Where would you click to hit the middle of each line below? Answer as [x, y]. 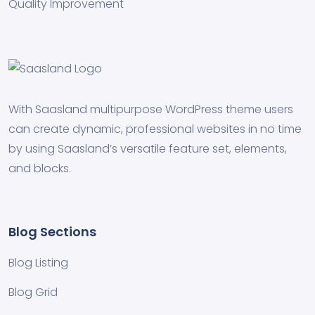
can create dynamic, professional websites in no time [155, 129]
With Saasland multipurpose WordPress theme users [151, 109]
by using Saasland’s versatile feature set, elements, [148, 148]
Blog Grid [33, 292]
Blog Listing [38, 262]
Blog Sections [52, 231]
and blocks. [40, 168]
